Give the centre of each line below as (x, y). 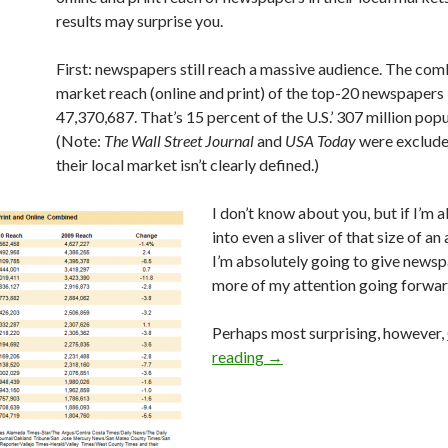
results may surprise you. (139, 20)
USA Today (320, 140)
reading (239, 356)
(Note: (80, 140)
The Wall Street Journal (179, 140)
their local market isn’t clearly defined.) (187, 164)
